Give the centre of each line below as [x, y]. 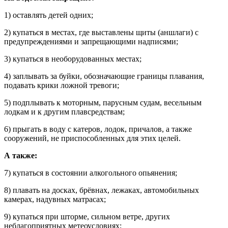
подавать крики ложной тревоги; [62, 85]
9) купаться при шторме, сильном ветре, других [87, 216]
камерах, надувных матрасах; [55, 199]
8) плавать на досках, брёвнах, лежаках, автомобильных [102, 190]
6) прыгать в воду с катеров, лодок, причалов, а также [98, 129]
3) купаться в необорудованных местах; [73, 59]
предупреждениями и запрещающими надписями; [91, 41]
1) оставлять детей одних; [49, 15]
